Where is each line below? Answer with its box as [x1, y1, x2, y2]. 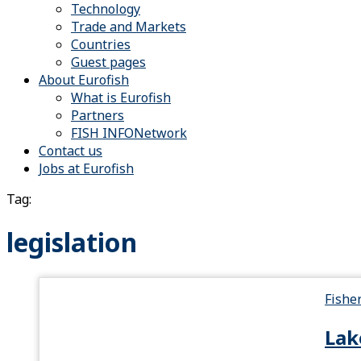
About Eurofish [39, 71, 129, 89]
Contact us [39, 142, 102, 160]
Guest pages [71, 53, 146, 71]
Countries [71, 35, 131, 53]
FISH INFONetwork [71, 124, 187, 142]
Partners [71, 106, 124, 124]
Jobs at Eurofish [39, 160, 134, 177]
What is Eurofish [71, 89, 171, 106]
